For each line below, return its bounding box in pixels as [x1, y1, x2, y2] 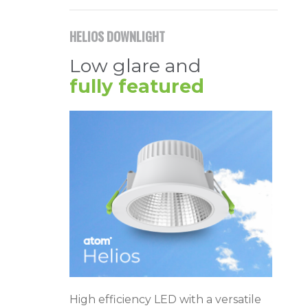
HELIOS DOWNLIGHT [69, 27, 166, 45]
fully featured [69, 75, 205, 98]
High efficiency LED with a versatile [69, 292, 262, 306]
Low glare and [69, 54, 201, 77]
